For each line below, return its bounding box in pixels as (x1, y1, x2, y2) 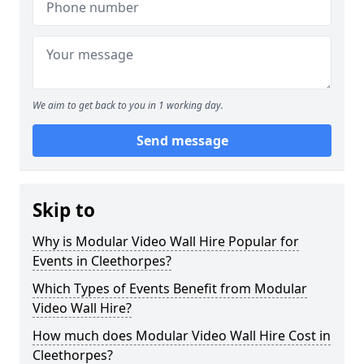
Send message (136, 132, 228, 149)
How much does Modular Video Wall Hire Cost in (32, 327, 331, 344)
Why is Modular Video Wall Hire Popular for (32, 232, 299, 250)
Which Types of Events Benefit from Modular (32, 279, 307, 297)
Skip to (32, 197, 95, 223)
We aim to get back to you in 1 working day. (32, 98, 223, 112)
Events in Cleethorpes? (32, 252, 171, 270)
